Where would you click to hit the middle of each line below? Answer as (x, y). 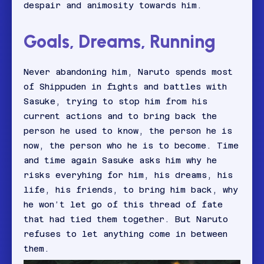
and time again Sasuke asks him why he (120, 161)
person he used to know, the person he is (128, 131)
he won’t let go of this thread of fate (123, 205)
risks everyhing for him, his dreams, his (128, 175)
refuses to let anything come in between (126, 234)
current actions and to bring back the (120, 116)
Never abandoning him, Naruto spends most (128, 72)
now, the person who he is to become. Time (131, 146)
